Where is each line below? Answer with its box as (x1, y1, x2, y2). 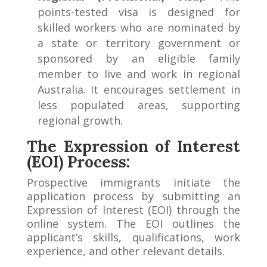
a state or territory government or (37, 36, 241, 51)
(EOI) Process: (26, 152, 130, 172)
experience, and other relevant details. (26, 244, 225, 259)
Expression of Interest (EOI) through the (26, 203, 241, 218)
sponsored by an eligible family (37, 51, 241, 66)
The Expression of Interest (26, 136, 241, 157)
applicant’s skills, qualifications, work (26, 230, 241, 245)
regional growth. (37, 113, 123, 128)
